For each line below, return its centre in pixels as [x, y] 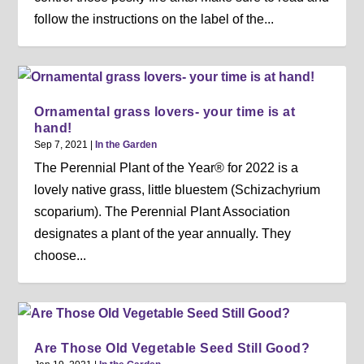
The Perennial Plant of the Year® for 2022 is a [167, 167]
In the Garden [126, 144]
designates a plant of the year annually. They [163, 233]
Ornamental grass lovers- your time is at [165, 111]
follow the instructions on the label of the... [154, 19]
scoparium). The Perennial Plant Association [162, 211]
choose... [61, 255]
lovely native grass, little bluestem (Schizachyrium [178, 189]
